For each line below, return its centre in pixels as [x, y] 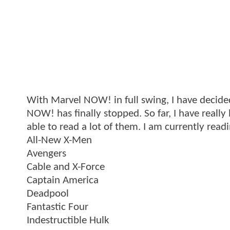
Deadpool [48, 194]
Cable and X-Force [66, 167]
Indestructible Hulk [68, 220]
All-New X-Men [59, 140]
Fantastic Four [57, 207]
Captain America [63, 180]
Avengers [46, 154]
